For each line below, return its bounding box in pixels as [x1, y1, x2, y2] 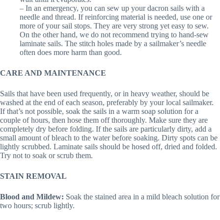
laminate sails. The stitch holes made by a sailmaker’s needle [20, 39, 206, 48]
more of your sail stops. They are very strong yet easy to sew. [20, 21, 209, 30]
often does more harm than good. [20, 48, 122, 56]
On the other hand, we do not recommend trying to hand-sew [20, 30, 209, 39]
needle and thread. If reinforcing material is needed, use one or [20, 12, 212, 21]
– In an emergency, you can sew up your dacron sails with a [20, 3, 205, 12]
